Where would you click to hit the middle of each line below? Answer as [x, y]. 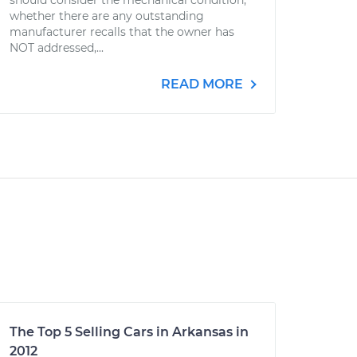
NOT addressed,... [57, 48]
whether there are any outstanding [107, 16]
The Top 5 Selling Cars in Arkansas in [129, 332]
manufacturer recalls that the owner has [122, 32]
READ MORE [204, 84]
